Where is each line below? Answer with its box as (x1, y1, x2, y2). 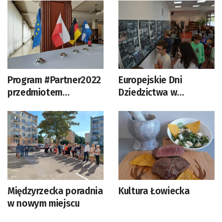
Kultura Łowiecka (118, 185, 190, 197)
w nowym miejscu (7, 198, 80, 210)
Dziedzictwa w (118, 87, 177, 99)
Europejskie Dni (118, 74, 182, 86)
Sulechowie (118, 99, 166, 111)
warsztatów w (7, 99, 66, 111)
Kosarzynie (7, 111, 54, 123)
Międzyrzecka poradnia (7, 185, 103, 197)
